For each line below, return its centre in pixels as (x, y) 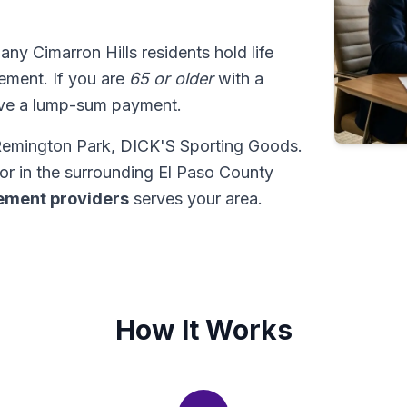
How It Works (203, 330)
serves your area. (196, 199)
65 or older (171, 79)
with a (238, 79)
